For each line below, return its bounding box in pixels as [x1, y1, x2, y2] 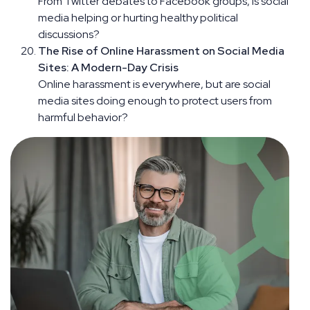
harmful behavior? [38, 109, 128, 125]
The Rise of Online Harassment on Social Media [38, 43, 284, 58]
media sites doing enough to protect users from [38, 93, 272, 108]
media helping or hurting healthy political [38, 10, 238, 25]
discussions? [38, 26, 100, 42]
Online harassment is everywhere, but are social [38, 76, 271, 91]
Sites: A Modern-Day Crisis [38, 60, 179, 75]
